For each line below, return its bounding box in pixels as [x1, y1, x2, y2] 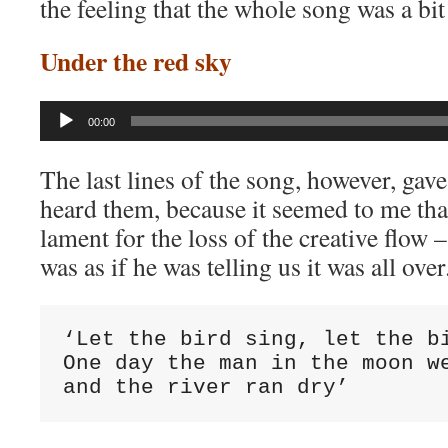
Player [39, 125, 78, 146]
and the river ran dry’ [62, 375, 349, 399]
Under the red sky [40, 42, 232, 80]
